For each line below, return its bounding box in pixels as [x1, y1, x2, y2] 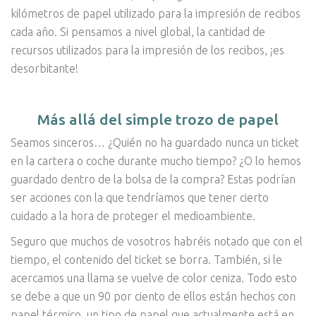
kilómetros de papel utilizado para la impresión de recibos [11, 6, 300, 20]
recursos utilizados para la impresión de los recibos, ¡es [11, 43, 284, 56]
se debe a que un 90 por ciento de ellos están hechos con [11, 290, 296, 303]
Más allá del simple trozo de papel [37, 111, 279, 128]
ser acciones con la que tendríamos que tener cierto [11, 191, 269, 205]
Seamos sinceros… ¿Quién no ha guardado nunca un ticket [11, 136, 299, 150]
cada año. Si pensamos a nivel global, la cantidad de [11, 25, 265, 38]
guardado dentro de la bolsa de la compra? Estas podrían [11, 173, 296, 186]
